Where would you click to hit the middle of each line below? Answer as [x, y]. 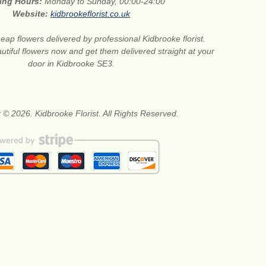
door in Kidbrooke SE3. [72, 63]
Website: [32, 13]
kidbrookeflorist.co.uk [91, 13]
